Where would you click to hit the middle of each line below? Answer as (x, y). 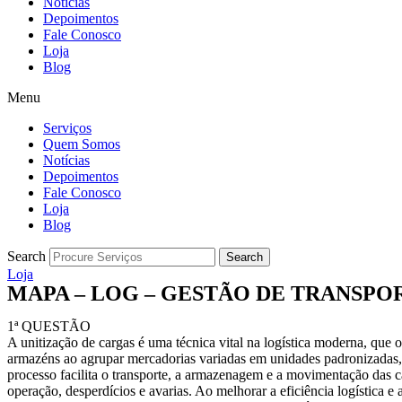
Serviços (67, 128)
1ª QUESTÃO (49, 326)
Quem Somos (82, 144)
